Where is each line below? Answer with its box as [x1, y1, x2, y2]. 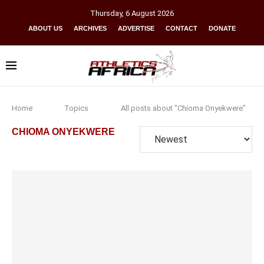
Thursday [90, 9, 122, 18]
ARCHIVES [74, 25, 107, 32]
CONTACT [166, 25, 197, 32]
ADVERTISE [118, 25, 154, 32]
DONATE [209, 25, 236, 32]
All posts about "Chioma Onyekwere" [120, 104, 246, 113]
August [131, 9, 156, 18]
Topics [64, 104, 89, 113]
